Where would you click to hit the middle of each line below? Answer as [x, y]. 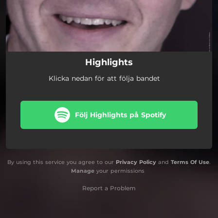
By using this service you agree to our [62, 162]
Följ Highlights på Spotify [120, 115]
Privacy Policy [136, 162]
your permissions [119, 171]
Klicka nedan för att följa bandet [104, 78]
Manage [82, 171]
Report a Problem [109, 188]
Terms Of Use [190, 162]
